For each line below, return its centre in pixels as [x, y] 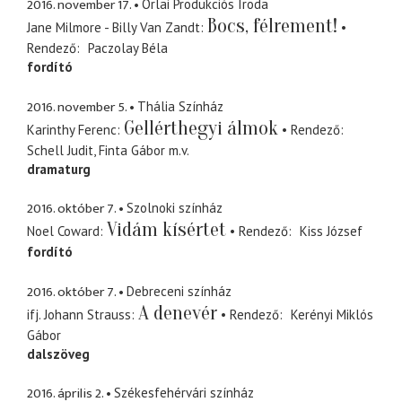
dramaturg [59, 169]
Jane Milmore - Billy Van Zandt [114, 28]
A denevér [178, 313]
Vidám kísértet [166, 230]
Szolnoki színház [175, 208]
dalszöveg [58, 354]
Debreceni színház [179, 291]
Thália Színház [180, 106]
